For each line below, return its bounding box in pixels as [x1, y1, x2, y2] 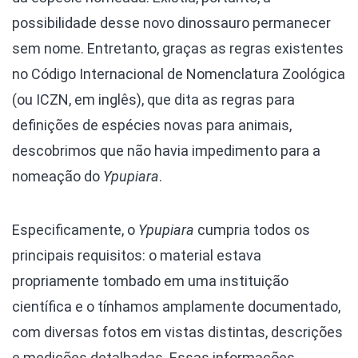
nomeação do [12, 168, 103, 185]
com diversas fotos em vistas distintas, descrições [12, 324, 343, 340]
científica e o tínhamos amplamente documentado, [12, 298, 340, 315]
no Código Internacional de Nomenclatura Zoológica [12, 66, 345, 82]
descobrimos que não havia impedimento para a [12, 142, 320, 159]
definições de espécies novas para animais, [12, 117, 292, 133]
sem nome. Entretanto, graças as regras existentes [12, 40, 344, 57]
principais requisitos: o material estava [12, 247, 261, 264]
